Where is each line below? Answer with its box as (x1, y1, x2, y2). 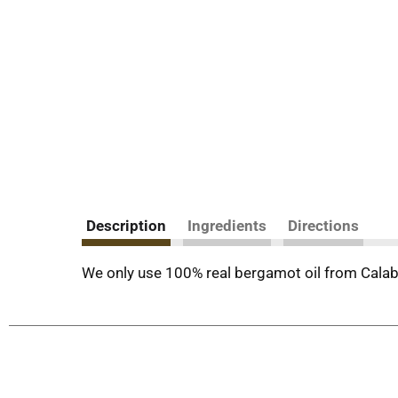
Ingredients (187, 217, 267, 235)
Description (86, 217, 166, 235)
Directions (288, 217, 359, 235)
